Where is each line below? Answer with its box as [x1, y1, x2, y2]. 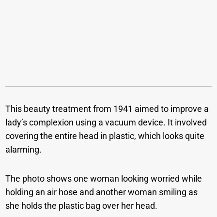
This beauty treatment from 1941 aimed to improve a [5, 104, 209, 114]
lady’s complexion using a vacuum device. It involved [5, 117, 207, 128]
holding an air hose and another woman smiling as [5, 187, 198, 198]
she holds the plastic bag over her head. [5, 201, 160, 211]
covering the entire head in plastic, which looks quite [5, 131, 205, 141]
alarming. [5, 144, 44, 155]
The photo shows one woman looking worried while [5, 173, 202, 184]
